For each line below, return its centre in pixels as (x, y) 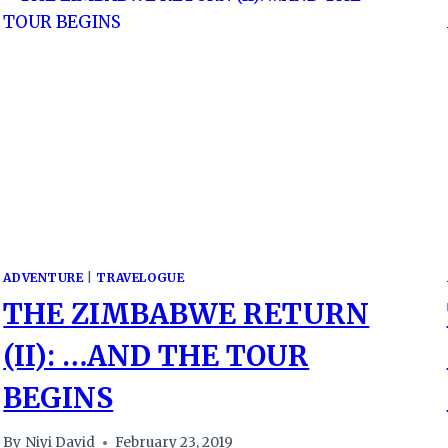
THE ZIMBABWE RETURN (186, 313)
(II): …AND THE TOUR (156, 355)
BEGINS (58, 397)
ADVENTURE (43, 277)
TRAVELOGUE (140, 277)
